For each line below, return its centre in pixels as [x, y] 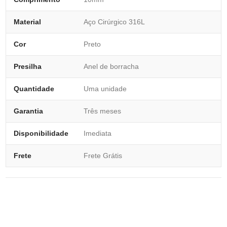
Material [27, 22]
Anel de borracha [111, 66]
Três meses [102, 111]
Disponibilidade [41, 133]
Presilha [28, 66]
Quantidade [34, 89]
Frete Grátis [103, 156]
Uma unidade [105, 89]
